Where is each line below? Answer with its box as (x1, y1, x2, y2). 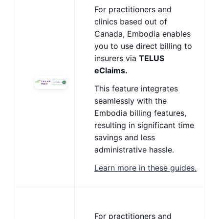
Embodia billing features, (94, 108, 186, 118)
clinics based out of (94, 17, 167, 26)
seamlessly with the (94, 96, 167, 106)
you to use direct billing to (94, 41, 192, 51)
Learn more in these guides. (94, 163, 197, 173)
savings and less (94, 132, 155, 142)
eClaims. (94, 66, 128, 75)
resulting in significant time (94, 120, 194, 130)
